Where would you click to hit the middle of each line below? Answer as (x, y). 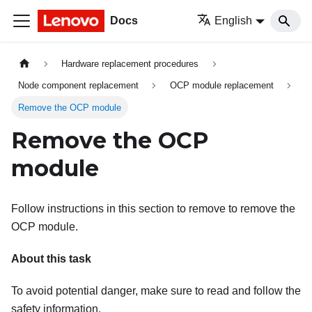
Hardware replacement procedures (130, 64)
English (234, 21)
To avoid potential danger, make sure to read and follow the (156, 291)
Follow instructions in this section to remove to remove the (153, 209)
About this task (51, 259)
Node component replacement (79, 86)
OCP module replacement (221, 86)
